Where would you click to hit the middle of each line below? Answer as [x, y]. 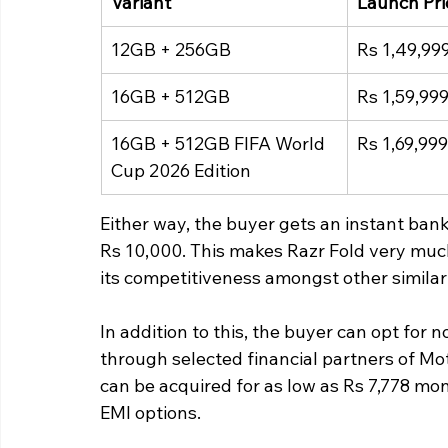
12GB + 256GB [171, 50]
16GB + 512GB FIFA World [220, 144]
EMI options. [150, 413]
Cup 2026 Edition [181, 171]
